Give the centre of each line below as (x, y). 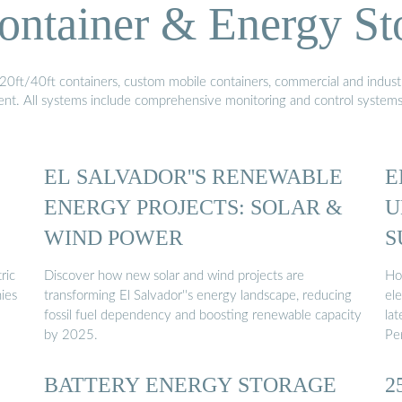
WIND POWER (114, 237)
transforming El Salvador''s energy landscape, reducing (198, 296)
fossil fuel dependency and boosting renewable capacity (203, 316)
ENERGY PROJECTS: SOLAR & (193, 206)
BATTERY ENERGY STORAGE (190, 385)
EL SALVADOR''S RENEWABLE (193, 176)
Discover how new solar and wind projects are (174, 276)
